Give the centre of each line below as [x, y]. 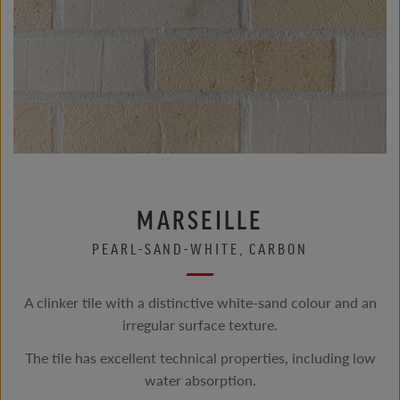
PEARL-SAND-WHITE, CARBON [200, 248]
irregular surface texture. [200, 325]
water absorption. [200, 380]
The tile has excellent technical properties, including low [200, 358]
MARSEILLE [200, 219]
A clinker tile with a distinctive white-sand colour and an [200, 302]
